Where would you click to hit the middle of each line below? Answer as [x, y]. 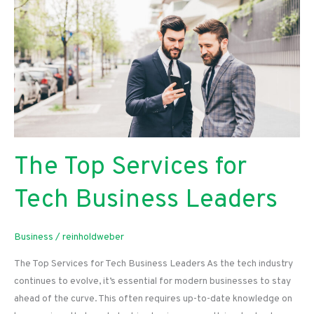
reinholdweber [93, 237]
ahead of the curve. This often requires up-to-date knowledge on [153, 299]
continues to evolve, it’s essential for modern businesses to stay [152, 281]
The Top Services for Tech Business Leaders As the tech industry [153, 264]
